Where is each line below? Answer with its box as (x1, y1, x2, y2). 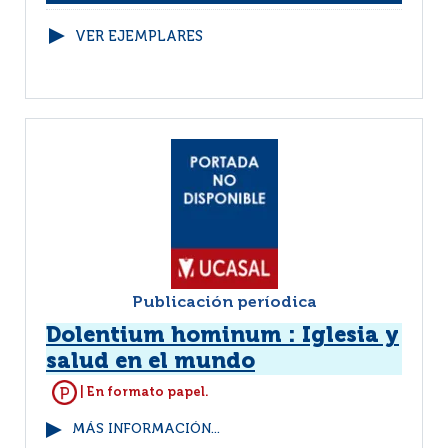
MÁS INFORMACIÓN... (72, 423, 220, 436)
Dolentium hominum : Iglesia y (46, 325, 399, 347)
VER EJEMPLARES (75, 30, 203, 44)
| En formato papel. (77, 385, 209, 399)
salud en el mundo (46, 351, 255, 373)
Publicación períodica (131, 295, 317, 311)
